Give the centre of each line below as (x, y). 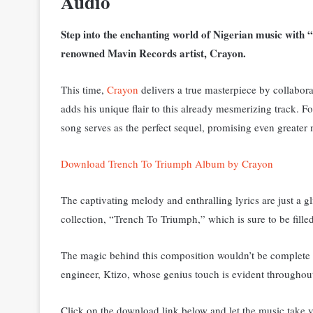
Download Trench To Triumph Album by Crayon (169, 163)
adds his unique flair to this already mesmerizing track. (181, 108)
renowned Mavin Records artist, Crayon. (155, 53)
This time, (84, 89)
